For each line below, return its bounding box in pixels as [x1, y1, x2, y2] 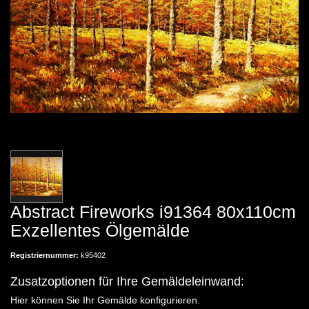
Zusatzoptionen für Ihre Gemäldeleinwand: [10, 274, 244, 288]
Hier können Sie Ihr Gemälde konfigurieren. [10, 294, 200, 306]
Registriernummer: [10, 250, 81, 259]
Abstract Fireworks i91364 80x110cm [10, 201, 296, 221]
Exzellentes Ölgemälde [10, 220, 190, 240]
